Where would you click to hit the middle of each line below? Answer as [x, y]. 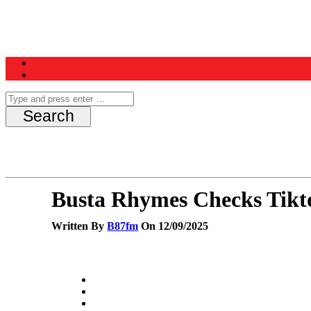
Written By [79, 226]
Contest [271, 34]
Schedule [187, 34]
